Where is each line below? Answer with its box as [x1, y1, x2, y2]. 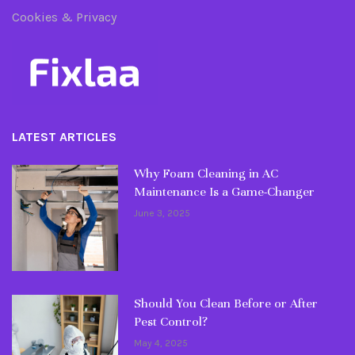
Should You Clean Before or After [133, 295, 318, 311]
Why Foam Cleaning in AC [133, 165, 278, 181]
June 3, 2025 [133, 207, 190, 219]
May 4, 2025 [133, 337, 188, 349]
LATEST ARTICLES [12, 128, 116, 144]
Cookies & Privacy [12, 9, 116, 25]
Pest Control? [133, 313, 208, 330]
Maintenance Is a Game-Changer [133, 183, 315, 200]
